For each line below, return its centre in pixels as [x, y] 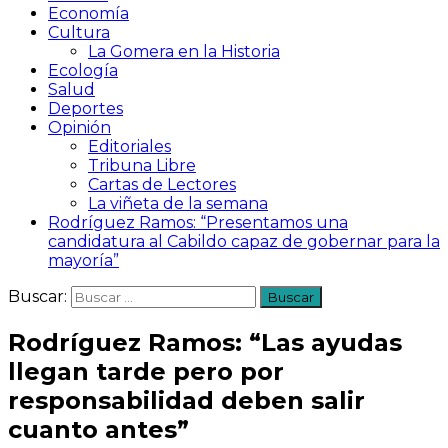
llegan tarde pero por [146, 371]
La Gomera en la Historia [184, 51]
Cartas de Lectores [162, 184]
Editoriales [129, 146]
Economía [88, 13]
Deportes [85, 108]
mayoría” [83, 260]
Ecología [83, 70]
